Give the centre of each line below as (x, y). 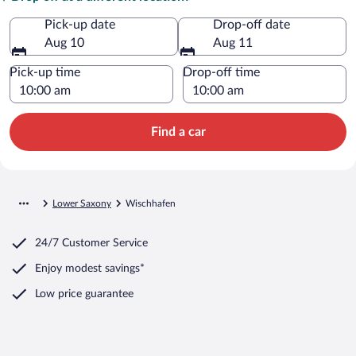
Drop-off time (221, 72)
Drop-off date (252, 24)
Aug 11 (233, 43)
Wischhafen (151, 203)
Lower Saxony (82, 203)
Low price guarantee (84, 294)
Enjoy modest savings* (90, 268)
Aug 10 (64, 43)
